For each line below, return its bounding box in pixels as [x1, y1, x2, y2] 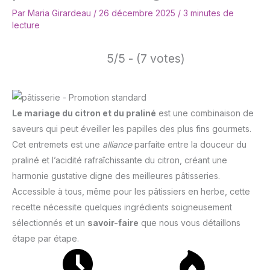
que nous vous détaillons [139, 217, 240, 228]
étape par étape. [12, 233, 79, 243]
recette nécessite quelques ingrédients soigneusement [12, 201, 232, 212]
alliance [102, 139, 132, 149]
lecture [12, 20, 40, 31]
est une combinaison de [156, 107, 254, 118]
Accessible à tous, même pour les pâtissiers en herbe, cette [12, 186, 250, 196]
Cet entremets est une [12, 139, 102, 149]
